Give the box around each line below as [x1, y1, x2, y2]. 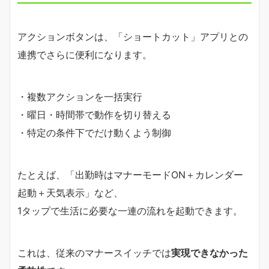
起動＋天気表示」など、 [17, 186, 123, 199]
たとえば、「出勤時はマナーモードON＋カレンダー [17, 168, 243, 181]
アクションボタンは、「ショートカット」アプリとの [17, 30, 248, 43]
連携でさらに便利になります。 [17, 48, 152, 61]
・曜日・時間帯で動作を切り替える [17, 108, 171, 121]
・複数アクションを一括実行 [17, 90, 142, 103]
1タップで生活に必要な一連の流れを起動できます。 [17, 204, 243, 217]
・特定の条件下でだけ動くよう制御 [17, 126, 171, 139]
